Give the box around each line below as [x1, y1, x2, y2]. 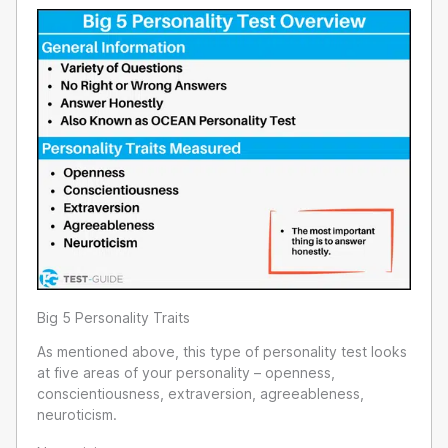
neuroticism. [37, 405, 117, 423]
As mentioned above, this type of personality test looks [37, 342, 407, 360]
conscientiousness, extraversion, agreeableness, [37, 384, 364, 402]
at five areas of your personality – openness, [37, 363, 335, 381]
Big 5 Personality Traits [37, 309, 190, 327]
